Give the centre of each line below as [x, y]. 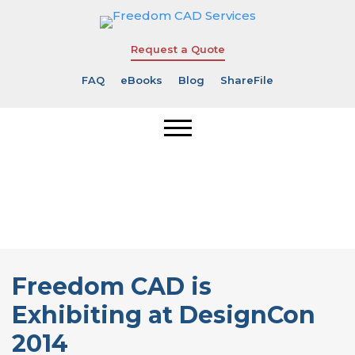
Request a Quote [177, 49]
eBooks [141, 80]
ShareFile [247, 80]
